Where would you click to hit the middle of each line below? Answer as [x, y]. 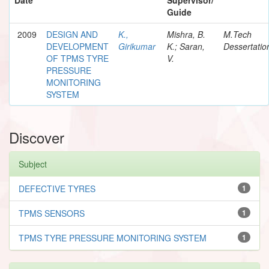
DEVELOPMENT [77, 46]
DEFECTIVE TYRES [57, 188]
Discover [37, 137]
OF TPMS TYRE [77, 58]
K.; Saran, [186, 46]
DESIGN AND [72, 34]
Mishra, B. [186, 34]
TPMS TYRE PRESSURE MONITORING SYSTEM [113, 237]
